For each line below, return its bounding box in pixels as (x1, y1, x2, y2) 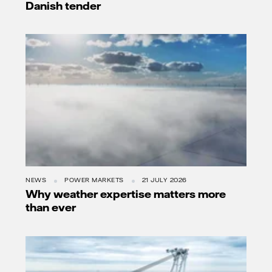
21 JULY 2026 (141, 176, 187, 185)
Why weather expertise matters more (25, 187, 226, 201)
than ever (25, 200, 76, 214)
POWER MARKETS (64, 176, 124, 185)
